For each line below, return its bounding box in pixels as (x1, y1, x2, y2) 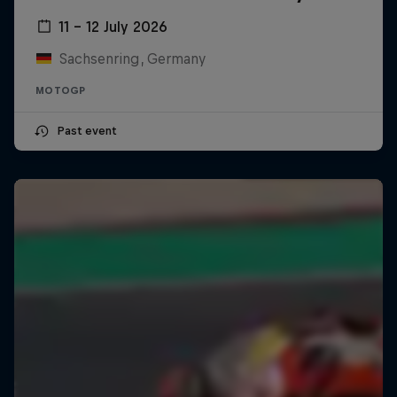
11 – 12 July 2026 (58, 19, 167, 35)
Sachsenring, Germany (58, 51, 206, 67)
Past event (57, 124, 116, 138)
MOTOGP (35, 85, 86, 97)
